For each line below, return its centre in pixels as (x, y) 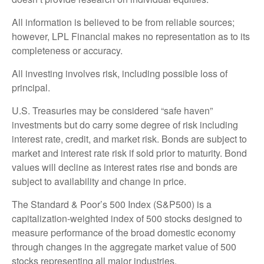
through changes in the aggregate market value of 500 (124, 247)
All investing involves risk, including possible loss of (120, 74)
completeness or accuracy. (67, 51)
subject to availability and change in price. (99, 181)
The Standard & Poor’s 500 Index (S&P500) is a (112, 204)
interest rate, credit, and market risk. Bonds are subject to (129, 139)
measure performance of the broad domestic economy (124, 233)
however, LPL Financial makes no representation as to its (131, 37)
